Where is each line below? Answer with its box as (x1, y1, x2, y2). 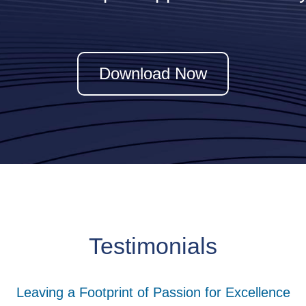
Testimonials (89, 232, 217, 259)
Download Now (99, 64, 207, 83)
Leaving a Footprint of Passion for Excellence (16, 284, 290, 300)
